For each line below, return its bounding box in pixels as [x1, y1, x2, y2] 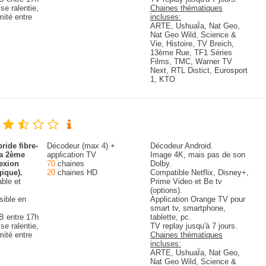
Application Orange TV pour [150, 195, 245, 204]
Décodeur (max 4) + [46, 141, 115, 150]
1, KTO [150, 75, 175, 84]
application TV [46, 150, 96, 159]
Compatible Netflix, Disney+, [150, 168, 249, 177]
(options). [150, 186, 182, 195]
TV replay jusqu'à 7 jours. [150, 221, 237, 230]
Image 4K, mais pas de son [150, 150, 245, 159]
